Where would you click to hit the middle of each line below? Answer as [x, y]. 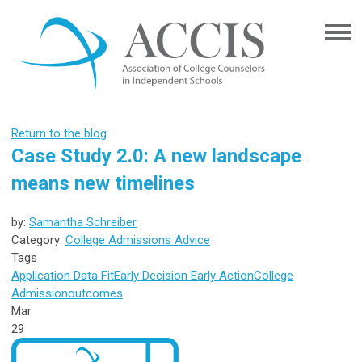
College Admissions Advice [138, 240]
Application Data [55, 275]
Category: [38, 240]
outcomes [95, 293]
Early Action [221, 275]
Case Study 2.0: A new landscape [156, 156]
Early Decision [151, 275]
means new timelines [103, 183]
